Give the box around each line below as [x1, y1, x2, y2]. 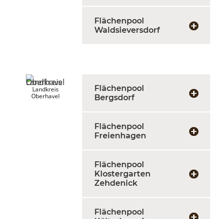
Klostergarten [94, 169, 151, 178]
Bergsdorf [94, 93, 134, 102]
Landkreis [32, 85, 59, 93]
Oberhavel [31, 92, 60, 100]
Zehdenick [94, 178, 137, 188]
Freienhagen [94, 131, 146, 140]
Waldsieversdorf [94, 25, 160, 35]
